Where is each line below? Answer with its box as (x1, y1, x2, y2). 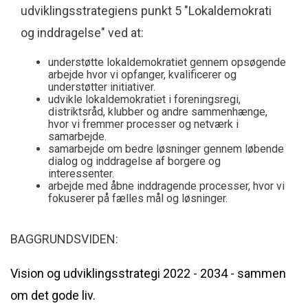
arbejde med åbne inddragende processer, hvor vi (48, 179, 285, 192)
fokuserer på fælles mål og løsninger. (48, 191, 228, 205)
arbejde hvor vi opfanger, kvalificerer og (48, 67, 236, 81)
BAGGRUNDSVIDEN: (10, 231, 118, 246)
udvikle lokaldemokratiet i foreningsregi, (48, 92, 241, 106)
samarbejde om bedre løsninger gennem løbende (48, 142, 284, 155)
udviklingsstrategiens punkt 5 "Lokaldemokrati (21, 3, 272, 18)
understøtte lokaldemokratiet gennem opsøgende (48, 55, 286, 69)
